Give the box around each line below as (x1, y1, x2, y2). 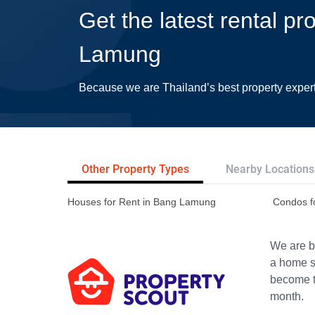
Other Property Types (82, 162, 189, 176)
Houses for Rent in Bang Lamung (67, 196, 216, 208)
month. (270, 290, 304, 304)
